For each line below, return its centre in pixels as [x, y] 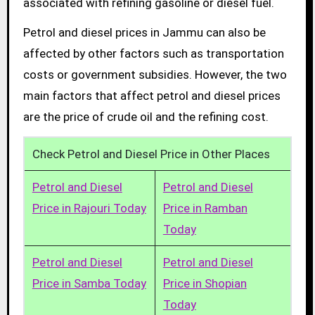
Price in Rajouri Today [89, 208]
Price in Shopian [205, 284]
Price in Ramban [205, 208]
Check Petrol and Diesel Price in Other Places [151, 154]
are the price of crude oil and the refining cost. [146, 117]
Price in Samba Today [89, 284]
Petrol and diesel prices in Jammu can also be [144, 33]
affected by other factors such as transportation [153, 54]
